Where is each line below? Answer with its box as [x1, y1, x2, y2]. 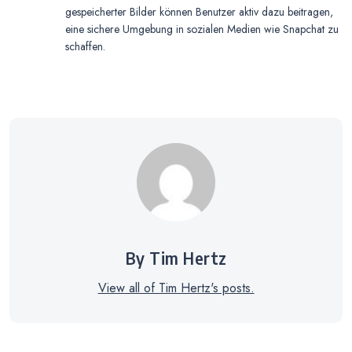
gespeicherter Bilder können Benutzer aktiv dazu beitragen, [65, 3, 333, 20]
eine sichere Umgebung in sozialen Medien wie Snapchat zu [65, 20, 339, 37]
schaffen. [65, 38, 105, 54]
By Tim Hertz [125, 247, 227, 269]
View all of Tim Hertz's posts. [97, 279, 255, 298]
